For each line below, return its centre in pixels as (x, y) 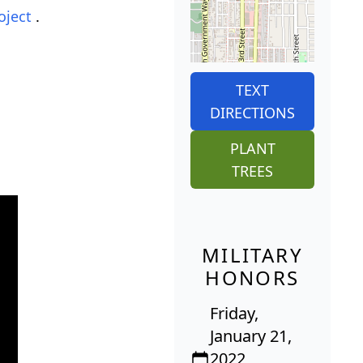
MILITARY (252, 255)
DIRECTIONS (252, 113)
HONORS (252, 278)
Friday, (234, 314)
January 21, (251, 336)
